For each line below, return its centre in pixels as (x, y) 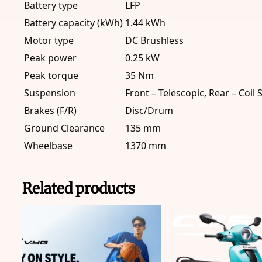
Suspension (50, 93)
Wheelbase (48, 146)
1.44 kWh (145, 23)
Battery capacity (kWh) (73, 23)
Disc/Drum (149, 111)
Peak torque (51, 76)
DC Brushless (154, 41)
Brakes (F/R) (50, 111)
